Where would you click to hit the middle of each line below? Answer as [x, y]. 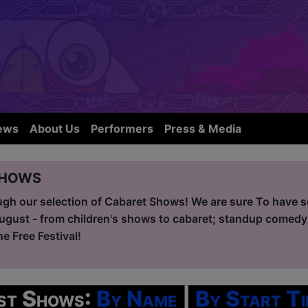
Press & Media [203, 129]
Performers [122, 129]
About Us [55, 129]
